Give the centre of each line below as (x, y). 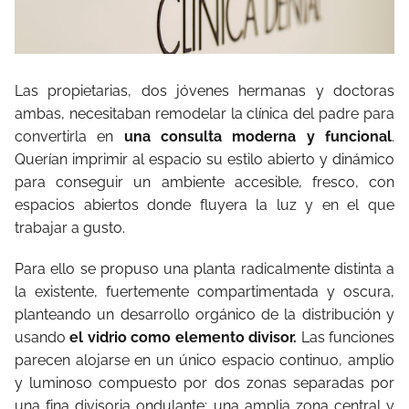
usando (42, 337)
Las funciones (346, 337)
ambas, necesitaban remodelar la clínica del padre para (204, 113)
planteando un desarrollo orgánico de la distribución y (204, 314)
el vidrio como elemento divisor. (184, 337)
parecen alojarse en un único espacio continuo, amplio (204, 360)
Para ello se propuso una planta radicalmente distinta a (204, 268)
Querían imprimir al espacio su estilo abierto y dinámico (204, 159)
